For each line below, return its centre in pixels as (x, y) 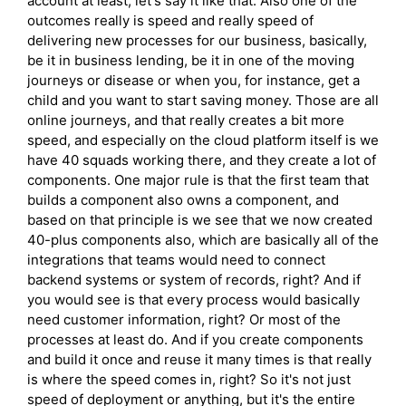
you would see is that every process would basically (193, 300)
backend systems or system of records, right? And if (194, 280)
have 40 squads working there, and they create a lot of (202, 160)
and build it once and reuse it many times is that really (199, 360)
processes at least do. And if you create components (195, 340)
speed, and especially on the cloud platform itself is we (203, 140)
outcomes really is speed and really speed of (170, 21)
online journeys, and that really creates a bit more (186, 121)
